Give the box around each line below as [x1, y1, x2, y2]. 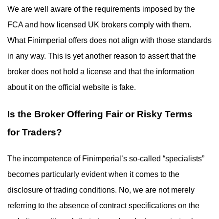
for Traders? [7, 127, 62, 137]
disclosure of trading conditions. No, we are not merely [7, 186, 195, 194]
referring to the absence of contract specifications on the [7, 201, 199, 210]
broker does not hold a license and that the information [7, 67, 195, 76]
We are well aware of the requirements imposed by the [7, 5, 195, 13]
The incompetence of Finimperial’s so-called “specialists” [7, 154, 204, 163]
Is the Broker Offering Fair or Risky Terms [7, 109, 193, 119]
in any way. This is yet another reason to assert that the [7, 52, 196, 60]
